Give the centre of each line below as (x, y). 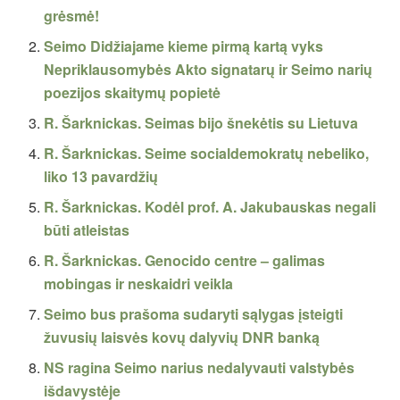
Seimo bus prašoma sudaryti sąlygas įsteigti (194, 313)
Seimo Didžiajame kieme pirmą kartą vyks (184, 46)
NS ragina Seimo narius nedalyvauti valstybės (200, 367)
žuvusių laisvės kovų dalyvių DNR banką (182, 337)
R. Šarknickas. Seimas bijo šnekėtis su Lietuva (201, 122)
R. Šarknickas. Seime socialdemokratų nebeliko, (207, 153)
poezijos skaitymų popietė (133, 92)
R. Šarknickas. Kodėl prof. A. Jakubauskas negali (210, 206)
